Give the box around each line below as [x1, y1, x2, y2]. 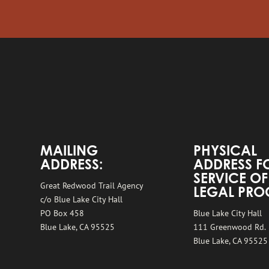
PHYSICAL [193, 145, 258, 159]
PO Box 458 [40, 207, 85, 219]
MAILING [40, 145, 98, 159]
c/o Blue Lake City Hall [40, 193, 123, 205]
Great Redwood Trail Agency [40, 180, 144, 191]
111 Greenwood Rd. [193, 221, 267, 232]
